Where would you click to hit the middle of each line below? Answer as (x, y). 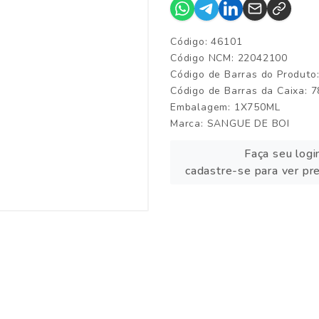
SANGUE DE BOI (249, 124)
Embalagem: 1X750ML (225, 107)
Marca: (189, 124)
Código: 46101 (206, 42)
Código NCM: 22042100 (229, 58)
